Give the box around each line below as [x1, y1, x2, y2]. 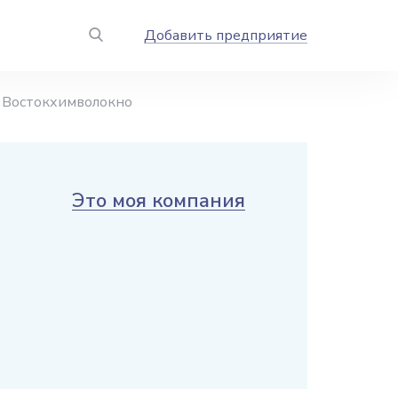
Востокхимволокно [2, 92, 132, 112]
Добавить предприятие [144, 26, 307, 45]
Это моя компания [72, 187, 245, 214]
